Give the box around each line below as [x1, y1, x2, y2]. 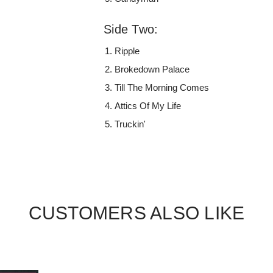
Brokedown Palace [115, 63, 190, 74]
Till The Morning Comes [115, 82, 210, 93]
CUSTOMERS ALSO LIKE [28, 202, 245, 223]
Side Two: [104, 22, 158, 36]
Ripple [115, 45, 140, 56]
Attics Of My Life [115, 100, 182, 111]
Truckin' [115, 118, 146, 129]
